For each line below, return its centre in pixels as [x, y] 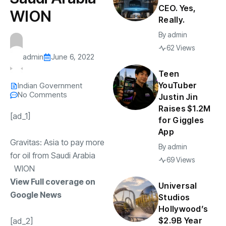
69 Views [181, 160]
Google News [36, 195]
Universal [178, 186]
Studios [174, 197]
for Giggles [181, 120]
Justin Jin [178, 97]
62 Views [181, 48]
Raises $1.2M [185, 108]
